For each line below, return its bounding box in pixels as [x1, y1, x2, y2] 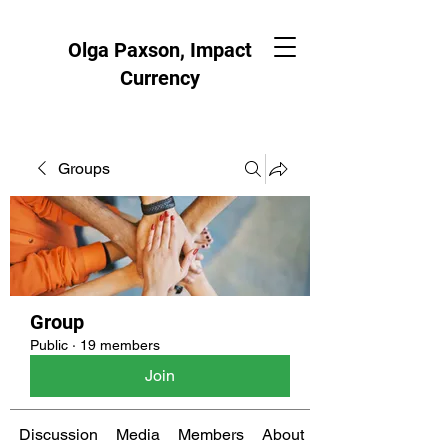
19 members [80, 337, 160, 353]
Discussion [19, 425, 98, 444]
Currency [120, 66, 200, 90]
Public [30, 337, 68, 353]
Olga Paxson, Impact [68, 38, 252, 62]
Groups [58, 159, 110, 178]
